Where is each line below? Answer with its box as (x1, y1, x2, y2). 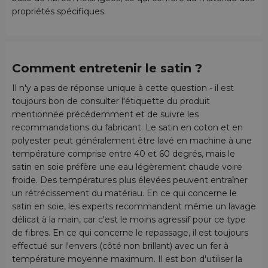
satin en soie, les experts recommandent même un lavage (12, 200, 256, 212)
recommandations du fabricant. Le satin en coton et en (12, 121, 243, 133)
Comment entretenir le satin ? (12, 61, 202, 76)
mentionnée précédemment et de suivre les (12, 108, 199, 120)
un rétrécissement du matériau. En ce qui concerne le (12, 187, 237, 199)
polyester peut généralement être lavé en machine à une (12, 135, 252, 146)
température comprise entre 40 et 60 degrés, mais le (12, 148, 235, 159)
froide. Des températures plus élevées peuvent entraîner (12, 174, 248, 185)
